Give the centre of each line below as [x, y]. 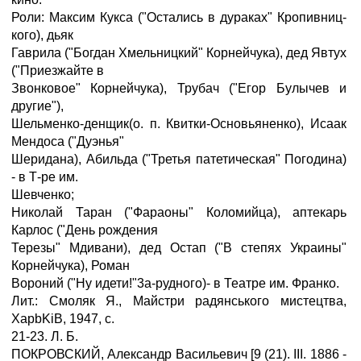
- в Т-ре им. [45, 177]
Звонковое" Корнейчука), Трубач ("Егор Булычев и [179, 88]
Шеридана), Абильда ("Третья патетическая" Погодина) [179, 159]
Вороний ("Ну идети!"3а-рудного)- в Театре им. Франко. [175, 283]
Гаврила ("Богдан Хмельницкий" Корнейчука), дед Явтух [179, 53]
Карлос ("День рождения [85, 230]
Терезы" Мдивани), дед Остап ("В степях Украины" [179, 248]
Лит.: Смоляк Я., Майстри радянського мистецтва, [179, 301]
